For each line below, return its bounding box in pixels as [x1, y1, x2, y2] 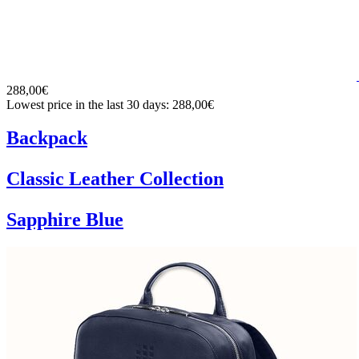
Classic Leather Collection [6, 168, 224, 190]
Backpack [6, 127, 87, 149]
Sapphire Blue [6, 209, 123, 231]
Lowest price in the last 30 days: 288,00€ [6, 97, 214, 111]
